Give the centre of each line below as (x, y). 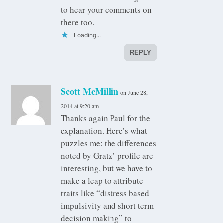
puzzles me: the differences (109, 143)
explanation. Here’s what (104, 131)
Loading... (87, 35)
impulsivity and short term (108, 206)
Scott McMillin (90, 91)
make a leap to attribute (102, 181)
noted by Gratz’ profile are (107, 156)
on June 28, (134, 92)
